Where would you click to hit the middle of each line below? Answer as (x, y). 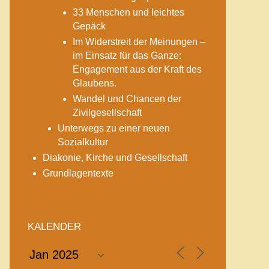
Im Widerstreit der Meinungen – (139, 42)
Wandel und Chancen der (127, 99)
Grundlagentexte (78, 173)
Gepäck (89, 26)
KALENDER (54, 227)
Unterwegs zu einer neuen (114, 128)
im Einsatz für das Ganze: (127, 56)
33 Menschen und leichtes (128, 12)
